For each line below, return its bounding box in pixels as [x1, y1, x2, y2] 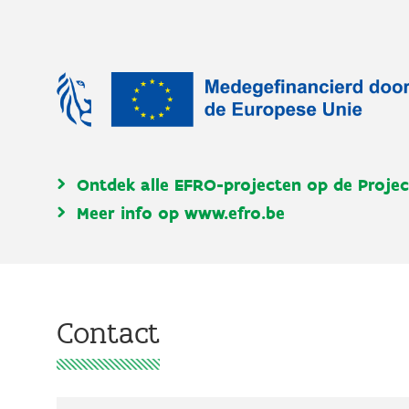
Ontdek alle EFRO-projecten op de [77, 173, 358, 195]
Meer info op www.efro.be [77, 202, 285, 224]
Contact [57, 313, 160, 351]
